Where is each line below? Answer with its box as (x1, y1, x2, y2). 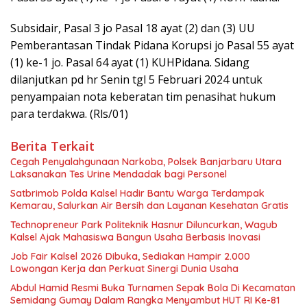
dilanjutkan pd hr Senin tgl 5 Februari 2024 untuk (10, 71, 262, 87)
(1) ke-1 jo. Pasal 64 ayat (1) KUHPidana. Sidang (10, 54, 249, 70)
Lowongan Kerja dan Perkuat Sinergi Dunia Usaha (10, 262, 238, 275)
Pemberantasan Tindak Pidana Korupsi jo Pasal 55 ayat (10, 37, 294, 53)
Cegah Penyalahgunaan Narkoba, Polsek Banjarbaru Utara (10, 155, 282, 168)
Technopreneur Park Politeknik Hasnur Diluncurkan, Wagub (10, 218, 278, 231)
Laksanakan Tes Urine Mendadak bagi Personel (10, 167, 227, 180)
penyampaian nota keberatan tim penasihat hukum (10, 88, 275, 104)
